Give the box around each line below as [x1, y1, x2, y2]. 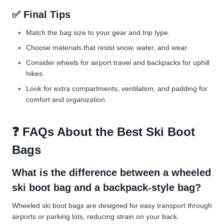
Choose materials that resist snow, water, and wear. [26, 43, 188, 51]
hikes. [26, 69, 44, 77]
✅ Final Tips [12, 8, 70, 20]
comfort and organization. [26, 95, 107, 103]
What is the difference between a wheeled [12, 166, 211, 178]
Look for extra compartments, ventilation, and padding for [26, 84, 207, 92]
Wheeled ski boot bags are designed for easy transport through [12, 201, 212, 209]
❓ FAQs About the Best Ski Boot [12, 124, 195, 138]
